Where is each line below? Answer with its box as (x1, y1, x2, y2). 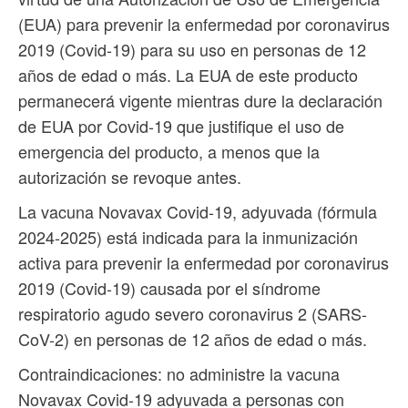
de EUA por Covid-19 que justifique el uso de (18, 114, 344, 138)
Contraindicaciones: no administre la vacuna (18, 362, 340, 386)
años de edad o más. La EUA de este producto (18, 63, 358, 87)
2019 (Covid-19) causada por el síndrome (18, 276, 321, 301)
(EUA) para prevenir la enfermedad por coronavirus (18, 12, 390, 36)
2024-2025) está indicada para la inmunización (18, 225, 358, 250)
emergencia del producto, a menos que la (18, 139, 320, 164)
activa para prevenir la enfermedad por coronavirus (18, 250, 389, 275)
